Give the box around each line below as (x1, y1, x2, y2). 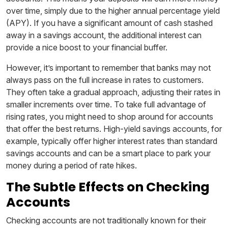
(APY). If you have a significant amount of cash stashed (6, 17, 213, 28)
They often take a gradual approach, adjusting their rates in (6, 87, 220, 97)
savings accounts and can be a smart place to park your (6, 148, 211, 158)
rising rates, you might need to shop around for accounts (6, 111, 213, 122)
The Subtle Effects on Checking (6, 178, 210, 196)
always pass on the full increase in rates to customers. (6, 74, 204, 85)
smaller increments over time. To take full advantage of (6, 99, 206, 109)
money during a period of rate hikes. (6, 160, 137, 170)
